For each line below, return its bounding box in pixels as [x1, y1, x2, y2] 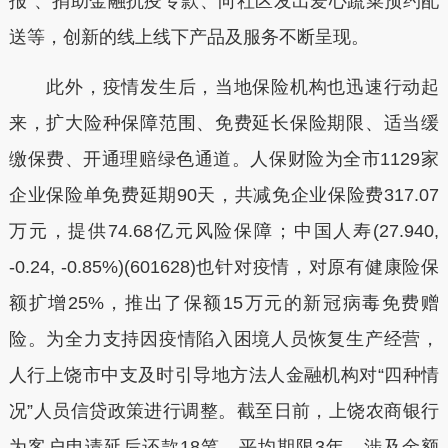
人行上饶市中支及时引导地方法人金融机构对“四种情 [8, 364, 440, 385]
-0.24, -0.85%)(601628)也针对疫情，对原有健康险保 [8, 256, 440, 277]
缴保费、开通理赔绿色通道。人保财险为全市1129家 [8, 148, 440, 169]
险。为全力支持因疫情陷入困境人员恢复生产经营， [8, 328, 440, 349]
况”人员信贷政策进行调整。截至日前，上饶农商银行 [8, 400, 440, 421]
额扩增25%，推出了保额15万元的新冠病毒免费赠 [8, 292, 440, 313]
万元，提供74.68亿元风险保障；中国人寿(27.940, [8, 220, 440, 241]
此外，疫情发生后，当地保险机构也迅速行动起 [8, 76, 440, 97]
